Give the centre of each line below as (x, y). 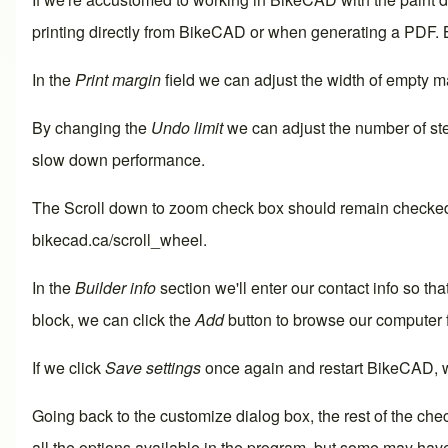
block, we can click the (113, 319)
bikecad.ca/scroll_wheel (117, 239)
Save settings (153, 367)
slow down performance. (118, 159)
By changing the (91, 127)
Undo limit (187, 127)
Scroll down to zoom (136, 207)
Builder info (115, 287)
